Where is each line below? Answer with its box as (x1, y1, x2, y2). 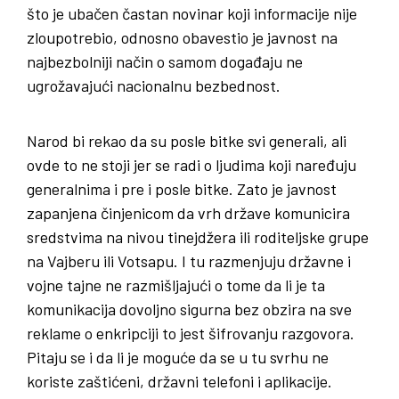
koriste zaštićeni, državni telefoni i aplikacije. (27, 371, 332, 392)
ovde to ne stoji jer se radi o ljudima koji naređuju (27, 155, 356, 175)
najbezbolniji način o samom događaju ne (27, 52, 303, 72)
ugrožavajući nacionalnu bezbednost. (27, 76, 281, 96)
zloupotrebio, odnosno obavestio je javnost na (27, 28, 338, 48)
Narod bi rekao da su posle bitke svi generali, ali (27, 131, 346, 151)
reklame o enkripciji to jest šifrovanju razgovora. (27, 323, 354, 344)
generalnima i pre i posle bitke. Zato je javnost (27, 179, 337, 199)
